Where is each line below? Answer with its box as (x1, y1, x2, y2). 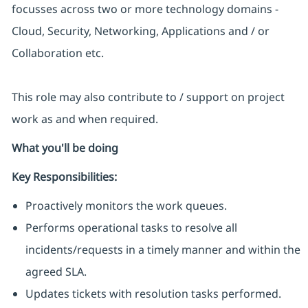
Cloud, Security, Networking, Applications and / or (11, 23, 269, 39)
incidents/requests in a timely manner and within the (25, 242, 300, 258)
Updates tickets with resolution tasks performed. (25, 286, 281, 302)
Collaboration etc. (11, 45, 104, 61)
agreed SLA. (25, 264, 87, 280)
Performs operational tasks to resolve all (25, 220, 237, 236)
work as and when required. (11, 111, 158, 127)
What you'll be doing (11, 140, 118, 156)
